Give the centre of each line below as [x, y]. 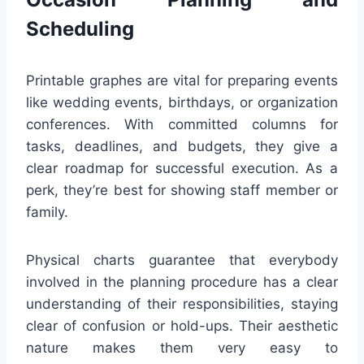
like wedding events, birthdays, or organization [182, 103]
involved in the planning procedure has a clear [182, 282]
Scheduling [80, 29]
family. [47, 212]
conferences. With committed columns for [182, 125]
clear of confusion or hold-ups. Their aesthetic [182, 326]
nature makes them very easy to [182, 348]
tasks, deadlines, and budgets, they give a [182, 147]
